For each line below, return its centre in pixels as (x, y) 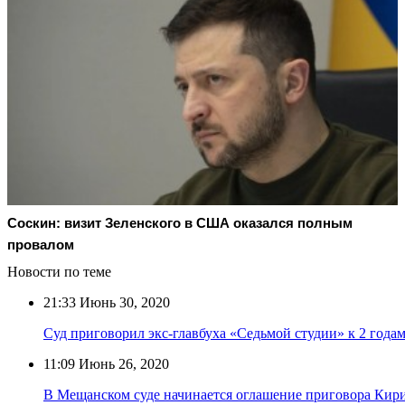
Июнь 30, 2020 (123, 302)
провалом (41, 244)
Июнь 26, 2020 (122, 363)
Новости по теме (59, 271)
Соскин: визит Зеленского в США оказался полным (180, 222)
